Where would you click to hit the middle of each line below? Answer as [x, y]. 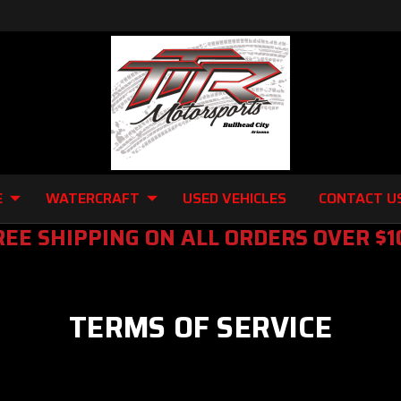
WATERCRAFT [93, 198]
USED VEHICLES [235, 198]
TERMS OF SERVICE [200, 328]
